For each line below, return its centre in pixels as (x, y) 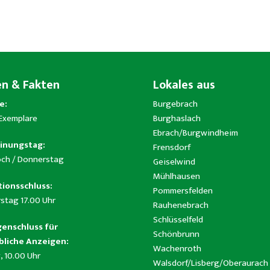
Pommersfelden (183, 191)
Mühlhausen (177, 177)
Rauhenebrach (181, 206)
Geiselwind (174, 162)
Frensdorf (172, 148)
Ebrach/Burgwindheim (196, 133)
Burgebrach (175, 104)
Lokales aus (184, 85)
